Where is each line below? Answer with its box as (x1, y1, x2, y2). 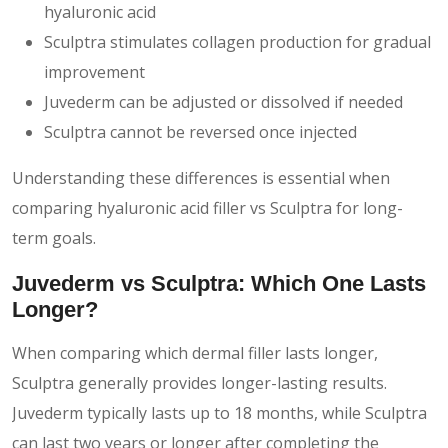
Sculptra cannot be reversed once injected (44, 120, 357, 143)
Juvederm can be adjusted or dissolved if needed (44, 90, 403, 113)
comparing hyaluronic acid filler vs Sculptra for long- (12, 196, 403, 219)
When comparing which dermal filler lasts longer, (12, 341, 378, 364)
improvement (44, 60, 145, 83)
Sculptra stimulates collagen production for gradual (44, 30, 431, 53)
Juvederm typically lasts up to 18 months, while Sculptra (12, 401, 427, 424)
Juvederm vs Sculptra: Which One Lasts (12, 270, 426, 296)
